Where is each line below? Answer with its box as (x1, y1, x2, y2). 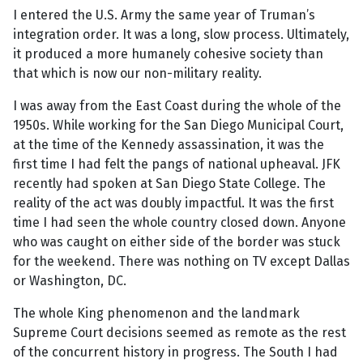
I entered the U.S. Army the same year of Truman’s (13, 7, 315, 23)
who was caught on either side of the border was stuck (13, 234, 340, 250)
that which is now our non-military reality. (13, 66, 262, 82)
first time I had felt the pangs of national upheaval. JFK (13, 156, 340, 173)
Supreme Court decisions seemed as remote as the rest (13, 325, 346, 341)
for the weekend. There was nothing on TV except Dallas (13, 254, 350, 270)
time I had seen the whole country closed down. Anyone (13, 215, 346, 231)
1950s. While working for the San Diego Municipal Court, (13, 117, 344, 134)
